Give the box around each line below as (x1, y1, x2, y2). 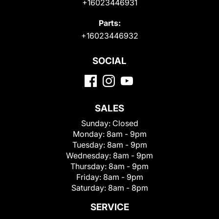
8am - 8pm (108, 182, 148, 193)
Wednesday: (66, 150, 113, 160)
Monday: (72, 129, 107, 139)
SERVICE (90, 201, 129, 213)
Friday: (76, 172, 103, 182)
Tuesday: (72, 139, 107, 150)
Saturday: (71, 182, 108, 193)
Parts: (98, 18, 121, 28)
